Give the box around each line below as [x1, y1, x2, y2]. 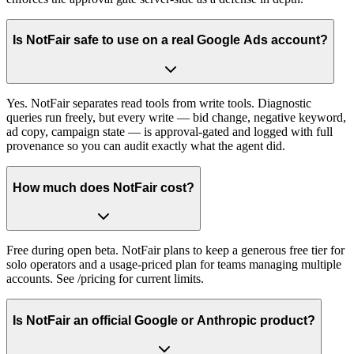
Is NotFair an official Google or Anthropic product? [13, 313, 315, 327]
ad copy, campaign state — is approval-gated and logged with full [6, 125, 333, 138]
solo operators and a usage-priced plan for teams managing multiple [6, 258, 341, 272]
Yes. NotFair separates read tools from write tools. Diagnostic [6, 96, 311, 110]
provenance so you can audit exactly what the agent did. [6, 139, 285, 153]
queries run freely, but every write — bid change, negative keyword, [6, 111, 346, 124]
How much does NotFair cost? [13, 180, 194, 194]
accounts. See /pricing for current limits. [6, 272, 204, 286]
